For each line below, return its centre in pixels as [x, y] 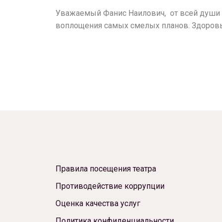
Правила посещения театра [106, 169]
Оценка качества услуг [98, 203]
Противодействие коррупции [110, 186]
